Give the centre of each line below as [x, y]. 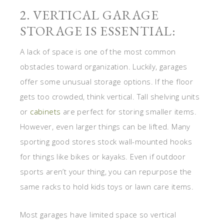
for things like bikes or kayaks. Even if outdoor [103, 157]
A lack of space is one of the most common [98, 52]
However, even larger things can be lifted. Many [105, 127]
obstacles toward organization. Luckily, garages [104, 67]
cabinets [45, 112]
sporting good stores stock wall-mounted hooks [106, 142]
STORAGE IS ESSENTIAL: [98, 31]
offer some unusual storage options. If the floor [107, 82]
